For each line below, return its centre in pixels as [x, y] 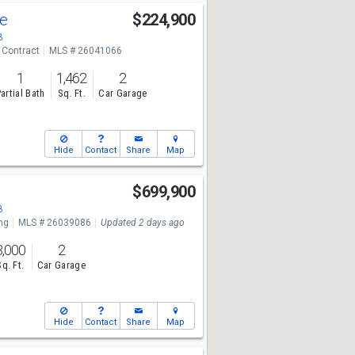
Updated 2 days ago [142, 223]
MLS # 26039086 [54, 223]
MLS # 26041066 [85, 51]
